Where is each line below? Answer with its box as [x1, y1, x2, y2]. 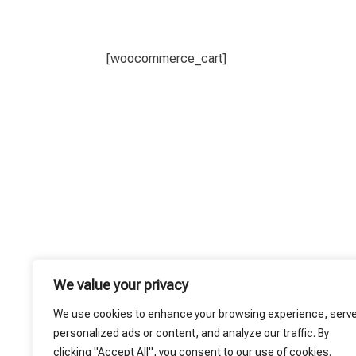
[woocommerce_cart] [106, 51, 227, 67]
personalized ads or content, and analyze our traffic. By [53, 327, 329, 339]
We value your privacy [53, 277, 188, 293]
